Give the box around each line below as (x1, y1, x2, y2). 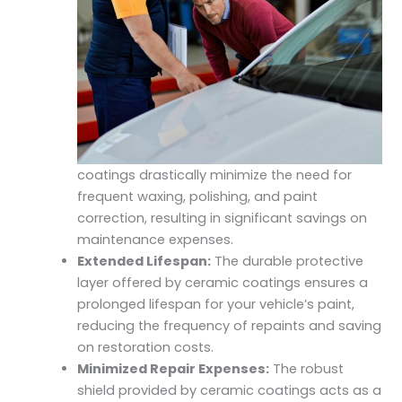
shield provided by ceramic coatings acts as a (77, 380, 382, 399)
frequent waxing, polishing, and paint (77, 187, 319, 205)
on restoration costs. (77, 337, 214, 356)
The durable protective (211, 251, 364, 270)
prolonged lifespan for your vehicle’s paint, (77, 294, 355, 313)
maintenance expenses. (77, 230, 234, 249)
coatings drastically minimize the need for (77, 165, 353, 184)
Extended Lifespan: (77, 251, 212, 270)
